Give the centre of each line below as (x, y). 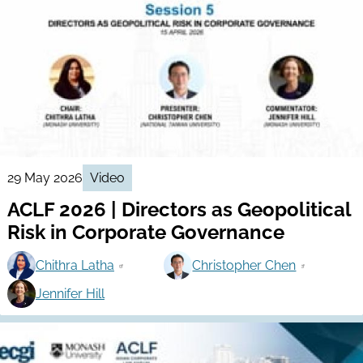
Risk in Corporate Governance (145, 233)
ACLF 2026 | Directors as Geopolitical (179, 210)
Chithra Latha (75, 265)
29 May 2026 (45, 177)
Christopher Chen (244, 265)
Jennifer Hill (70, 293)
